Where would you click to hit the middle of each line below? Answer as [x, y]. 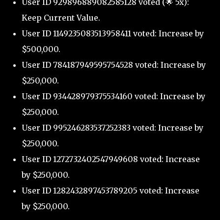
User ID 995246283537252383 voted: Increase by [112, 128]
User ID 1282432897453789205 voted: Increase [110, 191]
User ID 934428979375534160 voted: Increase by [113, 96]
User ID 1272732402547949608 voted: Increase [111, 159]
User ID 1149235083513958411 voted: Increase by [113, 34]
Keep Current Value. [61, 18]
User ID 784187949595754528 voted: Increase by [114, 65]
